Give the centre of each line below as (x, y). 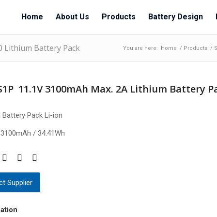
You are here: (140, 48)
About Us (72, 17)
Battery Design (176, 17)
